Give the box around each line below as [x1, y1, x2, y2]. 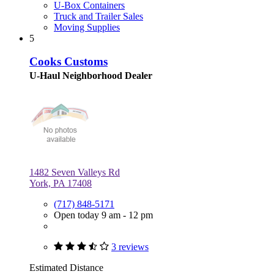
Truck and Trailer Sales [54, 10, 143, 21]
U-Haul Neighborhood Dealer [29, 70, 152, 81]
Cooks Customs [29, 55, 108, 68]
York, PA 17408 [29, 178, 92, 189]
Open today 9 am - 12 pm [54, 210, 153, 221]
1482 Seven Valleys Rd [29, 167, 120, 178]
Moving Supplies [54, 21, 120, 32]
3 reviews [111, 242, 149, 253]
